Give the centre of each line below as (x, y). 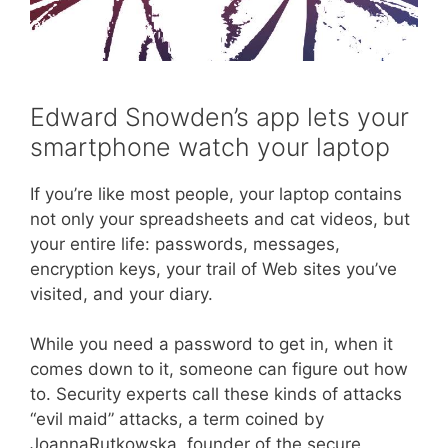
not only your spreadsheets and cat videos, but (220, 218)
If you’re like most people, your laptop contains (216, 193)
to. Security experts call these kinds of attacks (216, 394)
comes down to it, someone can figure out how (219, 369)
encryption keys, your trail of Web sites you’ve (213, 268)
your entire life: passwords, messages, (185, 243)
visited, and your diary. (121, 293)
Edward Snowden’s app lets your (219, 116)
